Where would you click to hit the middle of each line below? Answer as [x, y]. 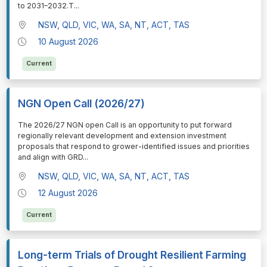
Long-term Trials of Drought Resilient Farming [132, 255]
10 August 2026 [69, 42]
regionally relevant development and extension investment [122, 136]
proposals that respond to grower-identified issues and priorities [133, 147]
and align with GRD [50, 157]
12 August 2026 [68, 193]
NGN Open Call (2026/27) [81, 104]
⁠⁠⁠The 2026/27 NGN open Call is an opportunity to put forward [125, 125]
